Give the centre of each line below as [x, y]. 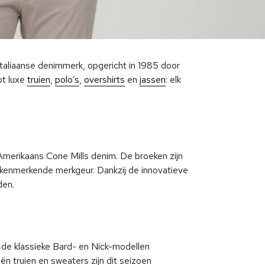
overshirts [104, 80]
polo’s [67, 80]
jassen [153, 80]
